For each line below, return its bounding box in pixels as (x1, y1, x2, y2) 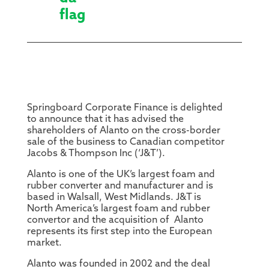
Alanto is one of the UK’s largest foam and (26, 170, 215, 180)
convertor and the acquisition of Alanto (26, 216, 204, 226)
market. (26, 238, 62, 249)
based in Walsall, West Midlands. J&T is (26, 193, 201, 203)
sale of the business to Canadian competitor (26, 138, 225, 148)
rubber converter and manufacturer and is (26, 181, 213, 192)
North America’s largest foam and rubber (26, 204, 210, 214)
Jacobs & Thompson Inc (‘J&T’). (26, 149, 165, 159)
